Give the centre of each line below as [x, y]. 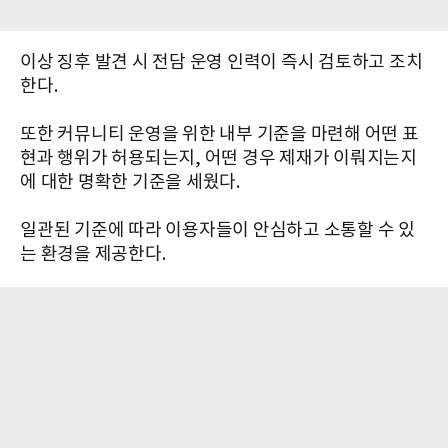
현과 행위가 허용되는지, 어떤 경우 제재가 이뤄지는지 [218, 159]
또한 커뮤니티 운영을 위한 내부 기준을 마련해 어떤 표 [219, 135]
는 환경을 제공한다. [93, 255]
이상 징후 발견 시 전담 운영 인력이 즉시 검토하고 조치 [221, 63]
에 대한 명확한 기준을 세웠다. [130, 183]
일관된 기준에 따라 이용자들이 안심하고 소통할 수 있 [217, 231]
